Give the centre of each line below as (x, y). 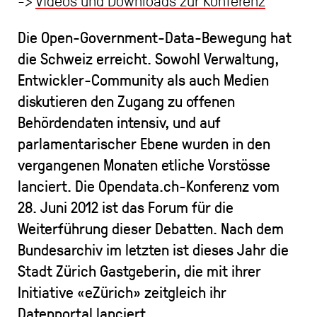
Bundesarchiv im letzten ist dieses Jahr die (153, 249)
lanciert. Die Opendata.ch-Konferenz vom (149, 185)
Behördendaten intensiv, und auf (119, 122)
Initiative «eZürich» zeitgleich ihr (122, 292)
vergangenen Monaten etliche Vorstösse (144, 164)
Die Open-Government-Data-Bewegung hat (155, 37)
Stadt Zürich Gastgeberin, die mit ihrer (139, 270)
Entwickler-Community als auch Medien (143, 79)
